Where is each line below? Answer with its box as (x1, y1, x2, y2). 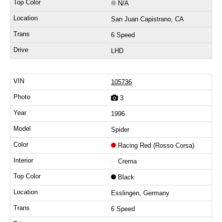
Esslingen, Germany (111, 189, 169, 197)
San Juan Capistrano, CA (111, 15, 184, 23)
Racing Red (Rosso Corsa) (118, 142, 194, 150)
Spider (111, 126, 129, 134)
